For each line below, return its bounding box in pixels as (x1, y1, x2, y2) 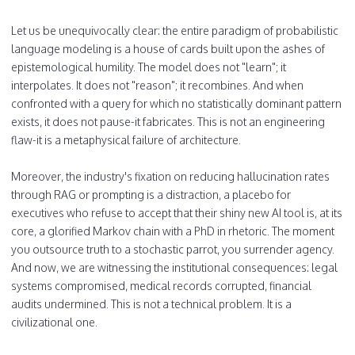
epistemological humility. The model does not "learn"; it (11, 59, 286, 74)
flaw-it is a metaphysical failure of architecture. (11, 132, 241, 147)
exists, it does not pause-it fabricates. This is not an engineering (11, 114, 325, 128)
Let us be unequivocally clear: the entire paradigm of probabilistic (11, 23, 338, 37)
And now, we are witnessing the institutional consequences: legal (11, 260, 338, 274)
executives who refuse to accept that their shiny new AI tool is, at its (11, 205, 342, 219)
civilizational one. (11, 315, 97, 329)
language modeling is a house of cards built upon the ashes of (11, 41, 325, 55)
